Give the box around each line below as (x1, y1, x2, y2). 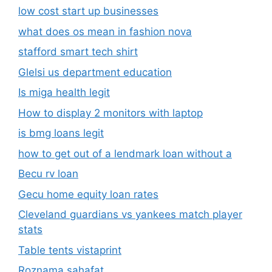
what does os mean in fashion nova (18, 25, 192, 38)
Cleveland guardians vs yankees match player (18, 208, 242, 221)
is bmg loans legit (18, 127, 104, 140)
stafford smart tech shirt (18, 46, 138, 58)
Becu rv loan (18, 168, 78, 180)
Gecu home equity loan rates (18, 188, 158, 200)
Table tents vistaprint (18, 243, 121, 256)
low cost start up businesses (18, 5, 158, 18)
